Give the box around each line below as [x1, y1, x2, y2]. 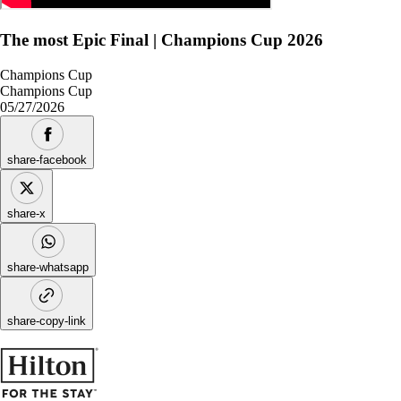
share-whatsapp [7, 260, 89, 274]
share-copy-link [7, 313, 86, 328]
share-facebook [7, 152, 87, 166]
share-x [7, 206, 46, 220]
